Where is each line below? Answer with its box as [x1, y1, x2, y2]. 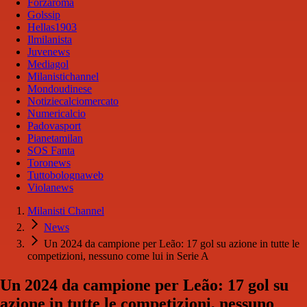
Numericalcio [27, 108, 86, 120]
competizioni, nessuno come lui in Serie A [27, 250, 209, 262]
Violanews [27, 182, 73, 194]
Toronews [27, 157, 71, 169]
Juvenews [27, 46, 70, 58]
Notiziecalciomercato [27, 95, 119, 108]
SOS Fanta [27, 145, 75, 157]
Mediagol [27, 58, 69, 71]
